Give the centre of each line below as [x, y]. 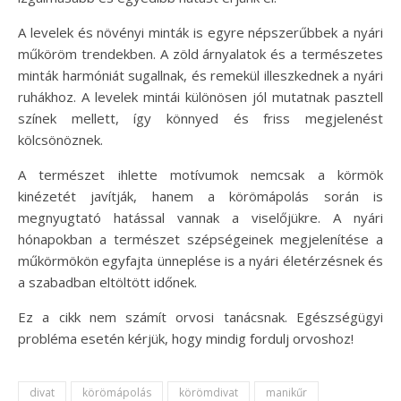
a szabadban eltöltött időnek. [107, 282]
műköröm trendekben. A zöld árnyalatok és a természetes [200, 54]
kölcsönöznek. [60, 140]
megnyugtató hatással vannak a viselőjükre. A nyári [200, 218]
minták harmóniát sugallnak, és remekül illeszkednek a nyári [200, 75]
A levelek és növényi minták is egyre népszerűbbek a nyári [200, 32]
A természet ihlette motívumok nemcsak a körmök [200, 175]
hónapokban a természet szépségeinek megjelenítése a [200, 239]
